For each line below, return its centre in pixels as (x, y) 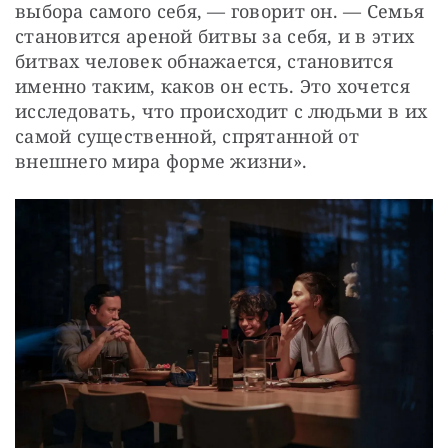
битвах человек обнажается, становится (204, 60)
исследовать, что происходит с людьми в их (221, 110)
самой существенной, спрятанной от (187, 135)
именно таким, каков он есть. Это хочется (212, 85)
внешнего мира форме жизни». (161, 160)
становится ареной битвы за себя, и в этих (215, 35)
